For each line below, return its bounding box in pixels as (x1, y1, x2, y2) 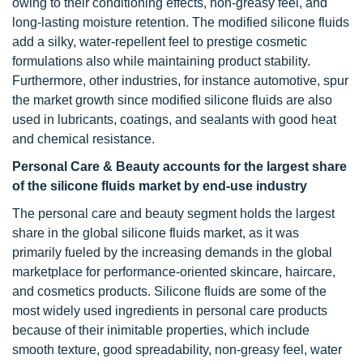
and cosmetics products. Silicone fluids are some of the (12, 284, 327, 298)
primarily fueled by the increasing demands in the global (12, 246, 332, 259)
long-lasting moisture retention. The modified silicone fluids (12, 15, 349, 29)
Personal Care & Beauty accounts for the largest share (12, 160, 347, 173)
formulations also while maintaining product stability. (12, 54, 310, 68)
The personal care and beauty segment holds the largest (12, 207, 335, 220)
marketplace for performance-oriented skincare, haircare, (12, 265, 335, 279)
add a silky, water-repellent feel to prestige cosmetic (12, 35, 307, 49)
